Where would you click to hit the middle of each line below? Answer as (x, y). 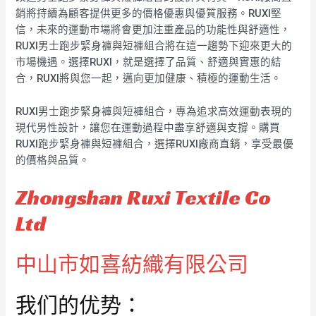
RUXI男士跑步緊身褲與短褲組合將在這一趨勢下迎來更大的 (154, 46)
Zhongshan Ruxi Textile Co (144, 197)
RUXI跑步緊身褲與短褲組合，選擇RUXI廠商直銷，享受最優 (155, 144)
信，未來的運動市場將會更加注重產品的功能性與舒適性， (153, 30)
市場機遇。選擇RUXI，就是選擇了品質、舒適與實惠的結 (149, 62)
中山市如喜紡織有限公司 (132, 265)
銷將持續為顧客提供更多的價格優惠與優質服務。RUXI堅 (149, 14)
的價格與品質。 (53, 160)
